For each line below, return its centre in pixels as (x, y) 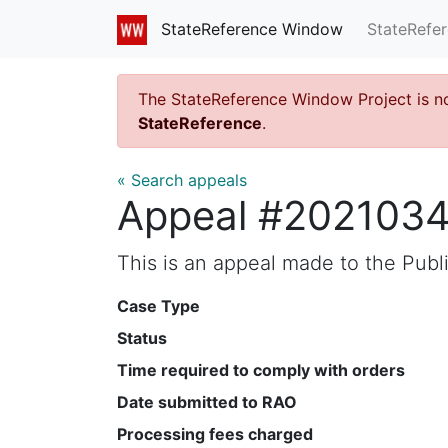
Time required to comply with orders (261, 369)
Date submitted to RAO (207, 401)
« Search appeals (182, 179)
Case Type (158, 305)
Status (142, 337)
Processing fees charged (215, 433)
